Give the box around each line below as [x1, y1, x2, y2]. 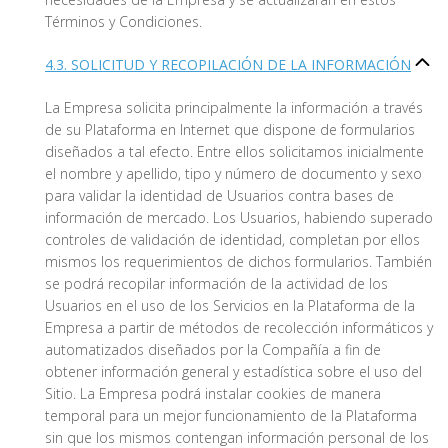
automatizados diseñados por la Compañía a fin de [45, 340, 381, 360]
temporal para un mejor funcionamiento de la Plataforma [45, 406, 417, 426]
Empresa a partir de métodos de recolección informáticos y [45, 318, 433, 338]
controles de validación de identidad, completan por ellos [45, 230, 420, 250]
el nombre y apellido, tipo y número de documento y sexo [45, 164, 422, 184]
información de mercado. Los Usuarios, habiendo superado [45, 208, 433, 228]
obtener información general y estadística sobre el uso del [45, 362, 422, 382]
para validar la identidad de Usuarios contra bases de [45, 186, 394, 206]
